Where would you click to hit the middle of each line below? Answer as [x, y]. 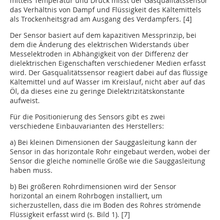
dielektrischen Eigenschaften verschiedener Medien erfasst [108, 63]
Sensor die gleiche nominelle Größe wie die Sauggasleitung [108, 161]
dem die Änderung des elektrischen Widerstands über [99, 45]
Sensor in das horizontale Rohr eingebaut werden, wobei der [110, 152]
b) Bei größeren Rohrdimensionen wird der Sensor [93, 187]
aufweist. [25, 101]
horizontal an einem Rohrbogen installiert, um [86, 196]
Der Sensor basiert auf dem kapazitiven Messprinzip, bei [103, 35]
